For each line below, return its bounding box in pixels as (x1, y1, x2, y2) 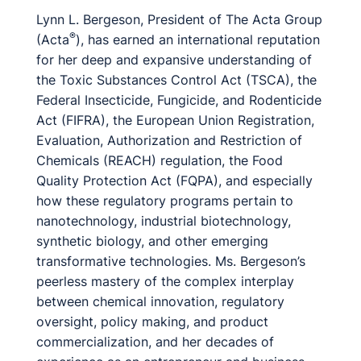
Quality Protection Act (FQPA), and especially (36, 172, 313, 189)
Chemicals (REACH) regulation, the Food (36, 152, 283, 168)
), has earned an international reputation (76, 31, 320, 48)
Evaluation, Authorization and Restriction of (36, 132, 302, 148)
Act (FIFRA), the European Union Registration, (36, 112, 314, 128)
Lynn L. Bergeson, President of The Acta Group (36, 11, 322, 27)
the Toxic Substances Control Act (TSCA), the (36, 72, 317, 88)
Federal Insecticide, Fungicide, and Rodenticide (36, 92, 322, 108)
